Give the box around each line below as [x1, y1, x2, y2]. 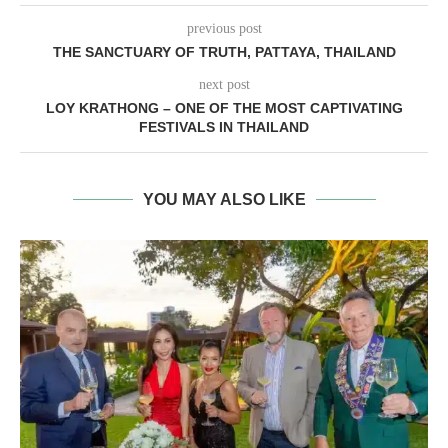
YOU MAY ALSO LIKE [142, 191, 306, 209]
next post [198, 77, 250, 93]
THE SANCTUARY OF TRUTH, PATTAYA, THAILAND [52, 44, 396, 61]
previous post [186, 21, 262, 37]
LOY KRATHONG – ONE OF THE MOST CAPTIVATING [45, 100, 403, 117]
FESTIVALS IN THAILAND [139, 119, 309, 136]
